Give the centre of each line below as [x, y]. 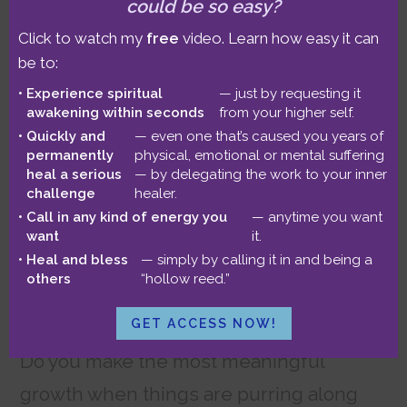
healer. [155, 193]
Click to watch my [82, 38]
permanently [70, 155]
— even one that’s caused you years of [258, 136]
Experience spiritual [94, 93]
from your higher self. [286, 112]
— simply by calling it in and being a [257, 259]
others [49, 278]
